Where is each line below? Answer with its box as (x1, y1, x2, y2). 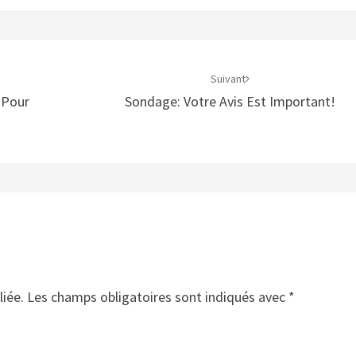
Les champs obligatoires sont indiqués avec (27, 288, 288, 306)
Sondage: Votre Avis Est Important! (125, 92, 336, 110)
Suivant (211, 72, 246, 86)
